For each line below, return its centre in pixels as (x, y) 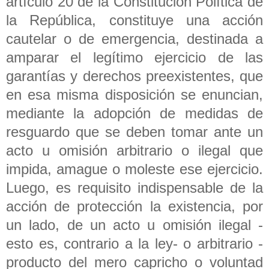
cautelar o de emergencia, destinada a (134, 38)
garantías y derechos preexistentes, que (134, 76)
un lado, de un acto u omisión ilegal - (134, 225)
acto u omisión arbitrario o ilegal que (134, 150)
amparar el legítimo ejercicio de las (134, 57)
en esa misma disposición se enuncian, (134, 94)
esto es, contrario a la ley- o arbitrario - (134, 243)
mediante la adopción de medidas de (134, 113)
